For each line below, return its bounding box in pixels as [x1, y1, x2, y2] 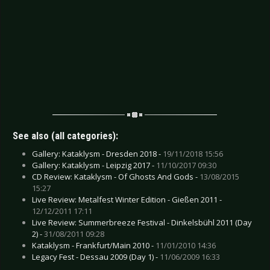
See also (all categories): [13, 130, 118, 142]
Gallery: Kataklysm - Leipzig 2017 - [32, 159, 156, 171]
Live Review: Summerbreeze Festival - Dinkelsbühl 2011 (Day [32, 216, 252, 228]
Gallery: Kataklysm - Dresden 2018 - [32, 148, 163, 159]
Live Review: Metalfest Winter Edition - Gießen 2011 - [32, 193, 222, 205]
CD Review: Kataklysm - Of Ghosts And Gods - [32, 171, 199, 182]
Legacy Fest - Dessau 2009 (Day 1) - [32, 251, 160, 262]
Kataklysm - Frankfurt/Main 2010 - [32, 239, 155, 251]
